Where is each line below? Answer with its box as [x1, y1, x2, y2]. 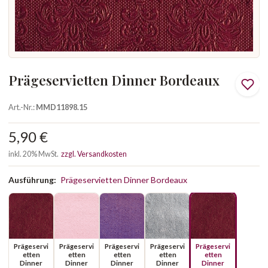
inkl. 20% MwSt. [8, 150, 61, 159]
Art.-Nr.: [8, 102, 36, 112]
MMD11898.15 [36, 102, 87, 112]
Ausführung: [8, 175, 58, 185]
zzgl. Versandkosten [61, 150, 127, 159]
